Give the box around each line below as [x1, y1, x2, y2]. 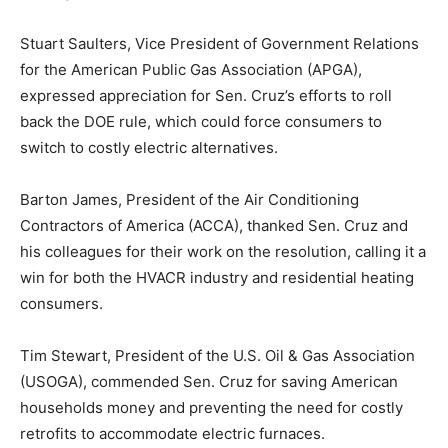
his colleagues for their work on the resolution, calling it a [20, 242, 426, 261]
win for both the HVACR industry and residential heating [20, 268, 414, 287]
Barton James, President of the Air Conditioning [20, 190, 359, 209]
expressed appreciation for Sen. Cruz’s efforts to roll [20, 86, 392, 105]
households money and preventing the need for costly [20, 398, 403, 417]
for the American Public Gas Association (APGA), [20, 60, 362, 79]
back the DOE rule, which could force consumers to [20, 112, 382, 131]
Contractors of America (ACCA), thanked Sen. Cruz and [20, 216, 408, 235]
